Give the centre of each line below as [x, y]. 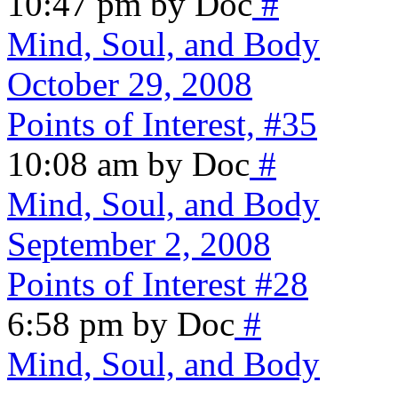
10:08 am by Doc [128, 164]
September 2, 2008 [139, 244]
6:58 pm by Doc [121, 324]
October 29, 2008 [130, 84]
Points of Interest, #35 [162, 124]
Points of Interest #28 [158, 284]
